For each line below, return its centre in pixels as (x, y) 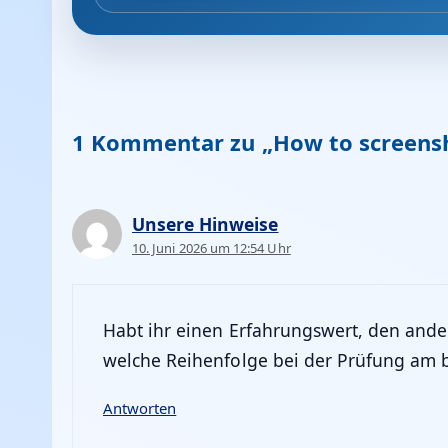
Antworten (140, 408)
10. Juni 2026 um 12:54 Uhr (211, 248)
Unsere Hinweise (205, 224)
